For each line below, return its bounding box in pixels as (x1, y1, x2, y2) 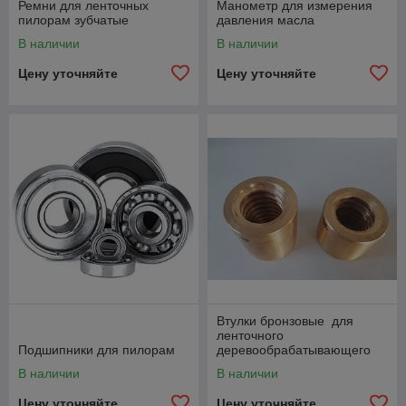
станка (217, 357, 256, 372)
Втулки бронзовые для (217, 314, 353, 328)
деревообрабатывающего (217, 343, 371, 357)
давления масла (217, 13, 314, 27)
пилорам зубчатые (18, 13, 129, 27)
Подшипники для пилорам (18, 343, 175, 357)
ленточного (217, 328, 284, 343)
